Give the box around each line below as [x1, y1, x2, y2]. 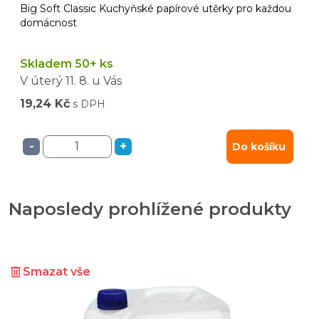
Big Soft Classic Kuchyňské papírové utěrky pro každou [20, 1, 291, 15]
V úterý [20, 73, 63, 88]
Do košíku [232, 140, 286, 153]
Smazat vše [23, 264, 90, 278]
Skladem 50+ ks [20, 56, 113, 70]
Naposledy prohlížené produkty [9, 198, 291, 219]
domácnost [20, 16, 77, 29]
